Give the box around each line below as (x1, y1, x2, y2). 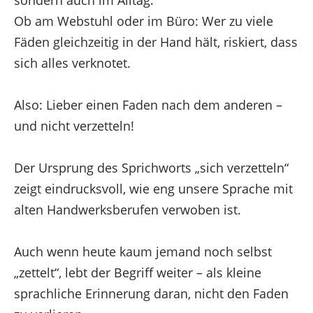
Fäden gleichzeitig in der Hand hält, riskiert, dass (13, 33, 298, 50)
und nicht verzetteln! (13, 117, 134, 134)
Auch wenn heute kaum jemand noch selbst (13, 242, 272, 260)
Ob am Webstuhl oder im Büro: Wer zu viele (13, 12, 273, 29)
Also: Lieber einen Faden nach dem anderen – (13, 96, 282, 113)
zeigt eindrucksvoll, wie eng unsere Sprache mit (13, 180, 293, 197)
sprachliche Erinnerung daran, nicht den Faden (13, 284, 289, 302)
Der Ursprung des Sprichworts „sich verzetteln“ (13, 159, 289, 176)
